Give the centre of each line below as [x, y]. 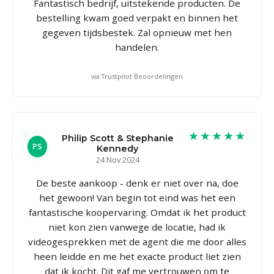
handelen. [137, 47]
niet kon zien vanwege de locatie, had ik [137, 227]
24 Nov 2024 [117, 159]
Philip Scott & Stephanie [117, 138]
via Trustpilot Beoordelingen [137, 76]
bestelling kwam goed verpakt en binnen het [137, 17]
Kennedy [118, 148]
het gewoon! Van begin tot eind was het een [137, 197]
